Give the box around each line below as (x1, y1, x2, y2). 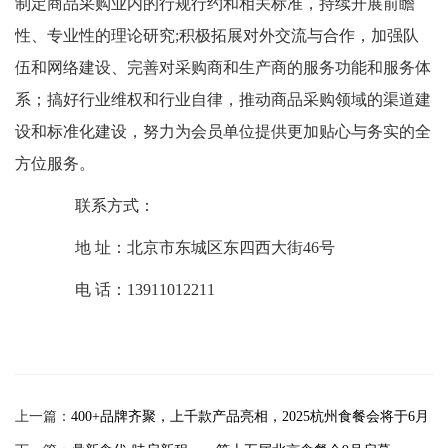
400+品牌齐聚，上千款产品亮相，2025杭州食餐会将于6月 (71, 408, 429, 424)
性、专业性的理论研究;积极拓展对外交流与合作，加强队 (15, 26, 419, 44)
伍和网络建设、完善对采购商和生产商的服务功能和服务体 (15, 58, 431, 76)
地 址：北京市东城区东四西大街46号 (47, 238, 335, 256)
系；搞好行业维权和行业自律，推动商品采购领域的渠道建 (15, 90, 431, 108)
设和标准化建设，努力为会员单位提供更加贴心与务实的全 (15, 122, 431, 140)
